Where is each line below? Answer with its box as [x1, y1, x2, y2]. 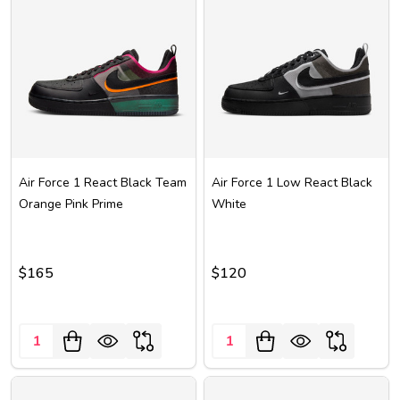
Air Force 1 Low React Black [212, 174, 372, 191]
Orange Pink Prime [19, 196, 123, 212]
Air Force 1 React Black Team [19, 174, 187, 191]
